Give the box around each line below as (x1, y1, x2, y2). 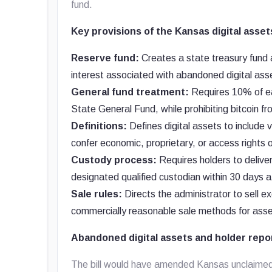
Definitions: (71, 121, 127, 131)
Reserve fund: (71, 53, 140, 63)
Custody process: (71, 155, 157, 165)
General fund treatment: (71, 87, 189, 97)
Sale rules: (71, 189, 123, 199)
